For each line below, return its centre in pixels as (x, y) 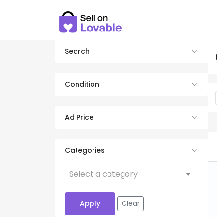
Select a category (103, 174)
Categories (85, 150)
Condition (82, 84)
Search (77, 51)
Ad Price (79, 117)
